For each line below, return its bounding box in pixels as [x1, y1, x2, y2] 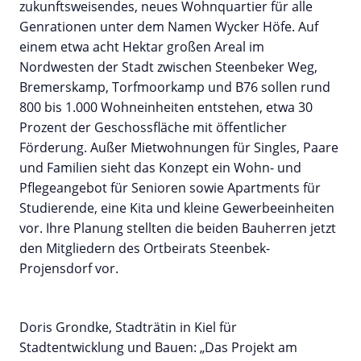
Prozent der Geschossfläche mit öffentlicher [19, 118, 287, 137]
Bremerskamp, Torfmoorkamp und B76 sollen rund [19, 78, 330, 97]
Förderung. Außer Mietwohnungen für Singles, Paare [19, 139, 338, 157]
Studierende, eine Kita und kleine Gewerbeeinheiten [19, 199, 334, 218]
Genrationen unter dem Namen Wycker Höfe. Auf [19, 18, 318, 36]
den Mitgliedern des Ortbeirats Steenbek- [19, 239, 270, 258]
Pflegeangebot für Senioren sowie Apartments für [19, 179, 321, 197]
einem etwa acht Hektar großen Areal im [19, 38, 264, 56]
